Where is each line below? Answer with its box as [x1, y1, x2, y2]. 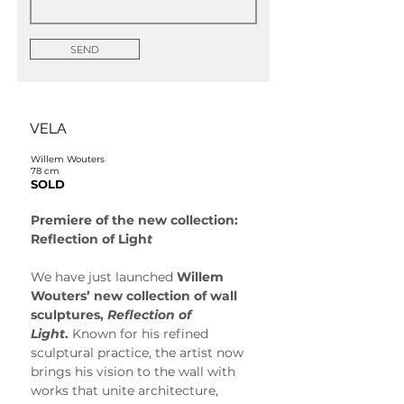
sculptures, [31, 306, 107, 323]
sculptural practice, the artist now [31, 344, 247, 361]
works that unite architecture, [31, 381, 222, 399]
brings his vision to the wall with [31, 363, 239, 380]
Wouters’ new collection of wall [31, 287, 241, 304]
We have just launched [31, 268, 177, 285]
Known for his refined [69, 325, 212, 342]
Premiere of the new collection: [31, 211, 242, 228]
